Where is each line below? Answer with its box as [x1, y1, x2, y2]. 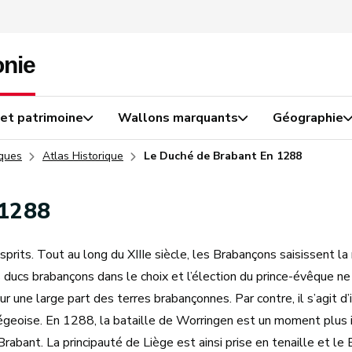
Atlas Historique [42, 148, 123, 163]
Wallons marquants [118, 109, 238, 126]
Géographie [273, 109, 343, 126]
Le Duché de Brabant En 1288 [144, 148, 302, 163]
